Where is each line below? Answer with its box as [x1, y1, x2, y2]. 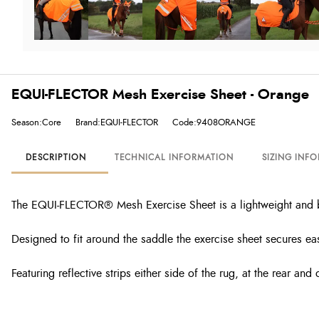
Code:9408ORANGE [172, 117, 256, 127]
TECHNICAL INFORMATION [114, 153, 234, 162]
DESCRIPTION [26, 153, 86, 162]
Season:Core [11, 117, 61, 127]
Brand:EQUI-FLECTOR [75, 117, 158, 127]
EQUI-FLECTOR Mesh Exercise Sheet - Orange [11, 88, 309, 102]
